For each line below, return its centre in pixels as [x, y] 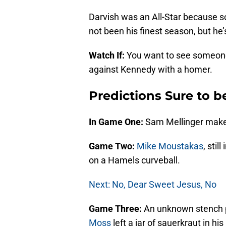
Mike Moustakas [170, 146]
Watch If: [108, 55]
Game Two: [113, 146]
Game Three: [116, 209]
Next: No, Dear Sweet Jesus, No [153, 185]
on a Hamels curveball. [134, 160]
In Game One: [117, 122]
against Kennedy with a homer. [151, 70]
